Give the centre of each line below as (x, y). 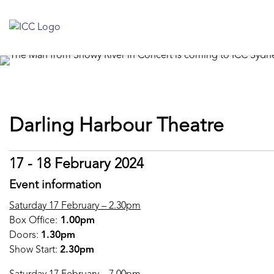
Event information (55, 185)
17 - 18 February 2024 (76, 165)
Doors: (25, 235)
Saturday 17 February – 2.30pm (75, 206)
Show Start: (35, 250)
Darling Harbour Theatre (117, 126)
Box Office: (33, 220)
